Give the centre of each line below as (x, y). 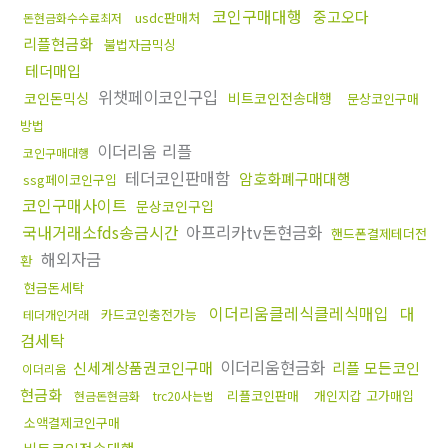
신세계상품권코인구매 (143, 368)
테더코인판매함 (177, 178)
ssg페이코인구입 (70, 180)
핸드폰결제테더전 (379, 234)
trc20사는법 (183, 396)
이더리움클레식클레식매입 (299, 313)
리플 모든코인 (376, 368)
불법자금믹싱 (140, 45)
